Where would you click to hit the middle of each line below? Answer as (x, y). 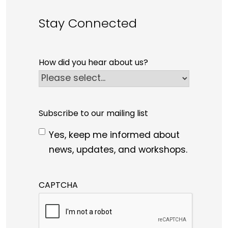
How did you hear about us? (93, 63)
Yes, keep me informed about (114, 135)
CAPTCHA (58, 186)
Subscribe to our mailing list (93, 114)
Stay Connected (88, 24)
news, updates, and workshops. (118, 150)
